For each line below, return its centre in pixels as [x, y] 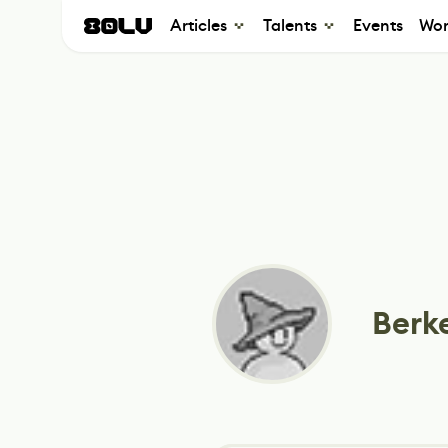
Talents [290, 25]
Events [378, 25]
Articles [198, 25]
